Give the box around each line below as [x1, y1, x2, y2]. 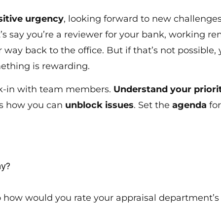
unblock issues [65, 99, 134, 110]
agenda [172, 99, 207, 110]
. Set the [134, 99, 173, 110]
